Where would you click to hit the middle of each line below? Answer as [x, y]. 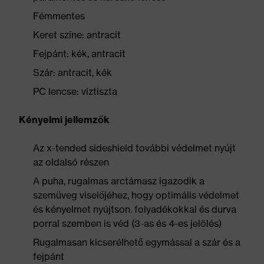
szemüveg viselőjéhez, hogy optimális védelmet [136, 195]
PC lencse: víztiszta [75, 91]
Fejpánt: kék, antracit [79, 54]
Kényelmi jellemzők [64, 120]
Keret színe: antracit [77, 35]
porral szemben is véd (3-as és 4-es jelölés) [127, 223]
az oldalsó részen [71, 162]
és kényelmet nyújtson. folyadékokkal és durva [135, 209]
